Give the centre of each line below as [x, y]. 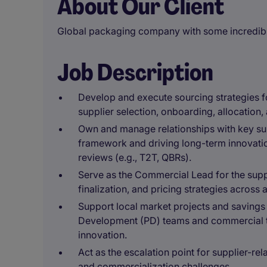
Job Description [135, 72]
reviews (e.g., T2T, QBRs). [135, 157]
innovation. [103, 235]
